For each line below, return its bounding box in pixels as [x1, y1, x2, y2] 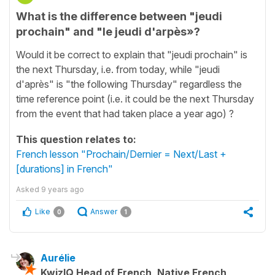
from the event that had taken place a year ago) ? [16, 107, 234, 120]
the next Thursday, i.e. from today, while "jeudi [16, 63, 220, 76]
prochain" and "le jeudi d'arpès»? [16, 25, 200, 38]
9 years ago [41, 184, 84, 194]
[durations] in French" [16, 162, 113, 175]
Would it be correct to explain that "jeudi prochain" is [16, 48, 247, 61]
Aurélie [41, 251, 76, 264]
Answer [90, 206, 117, 216]
